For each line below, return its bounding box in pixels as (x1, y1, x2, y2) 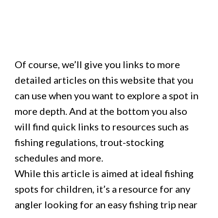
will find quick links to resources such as (15, 121, 189, 132)
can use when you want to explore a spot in (15, 90, 199, 101)
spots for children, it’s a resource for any (15, 183, 190, 195)
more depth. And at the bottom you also (15, 105, 187, 117)
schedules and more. (15, 152, 103, 163)
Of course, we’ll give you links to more (15, 58, 180, 70)
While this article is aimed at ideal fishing (15, 167, 194, 179)
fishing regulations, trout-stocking (15, 136, 164, 148)
